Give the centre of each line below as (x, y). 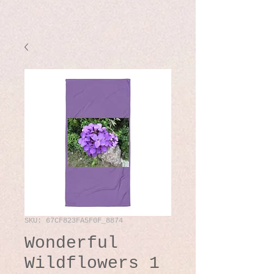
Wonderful (71, 243)
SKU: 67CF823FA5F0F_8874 (74, 220)
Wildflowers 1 (92, 263)
